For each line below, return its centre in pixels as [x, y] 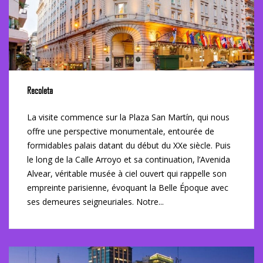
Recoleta [40, 90]
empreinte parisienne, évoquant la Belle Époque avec [128, 187]
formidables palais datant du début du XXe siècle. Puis [129, 145]
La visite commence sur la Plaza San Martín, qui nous [128, 117]
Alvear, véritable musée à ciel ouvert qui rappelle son [127, 173]
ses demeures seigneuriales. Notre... [95, 201]
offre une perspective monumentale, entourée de [121, 131]
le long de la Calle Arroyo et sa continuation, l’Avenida [129, 159]
